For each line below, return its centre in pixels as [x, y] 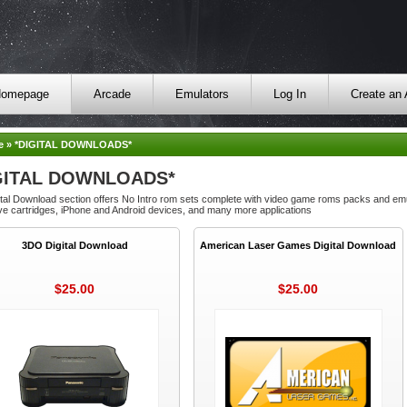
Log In [289, 94]
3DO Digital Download [74, 245]
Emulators [202, 94]
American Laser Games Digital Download [298, 245]
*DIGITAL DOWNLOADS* [73, 144]
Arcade [112, 94]
